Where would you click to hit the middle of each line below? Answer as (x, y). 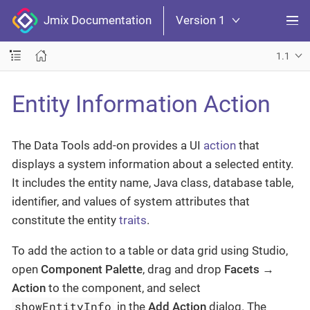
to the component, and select (123, 288)
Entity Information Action (141, 103)
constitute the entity (65, 220)
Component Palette (92, 269)
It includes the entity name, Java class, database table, (153, 183)
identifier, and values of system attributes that (131, 201)
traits (133, 220)
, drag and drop (183, 269)
